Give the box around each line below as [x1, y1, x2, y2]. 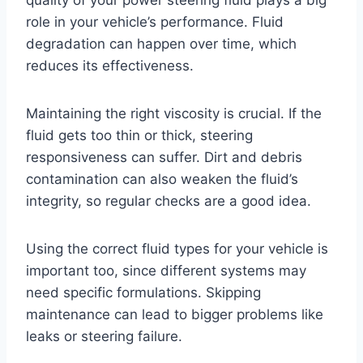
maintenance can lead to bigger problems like [26, 306, 323, 323]
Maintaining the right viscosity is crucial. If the [26, 105, 322, 122]
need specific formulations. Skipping [26, 284, 261, 301]
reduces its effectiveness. [26, 58, 194, 75]
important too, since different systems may [26, 263, 306, 280]
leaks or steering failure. [26, 328, 182, 345]
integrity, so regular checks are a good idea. [26, 193, 311, 210]
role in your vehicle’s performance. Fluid [26, 14, 284, 31]
